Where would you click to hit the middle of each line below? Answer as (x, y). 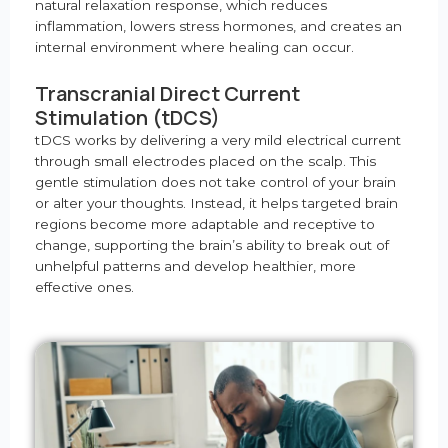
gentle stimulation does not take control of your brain (215, 181)
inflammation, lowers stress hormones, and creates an (218, 25)
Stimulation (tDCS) (127, 117)
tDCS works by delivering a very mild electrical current (218, 139)
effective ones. (84, 286)
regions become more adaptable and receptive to (205, 223)
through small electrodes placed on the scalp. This (205, 160)
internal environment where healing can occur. (194, 46)
